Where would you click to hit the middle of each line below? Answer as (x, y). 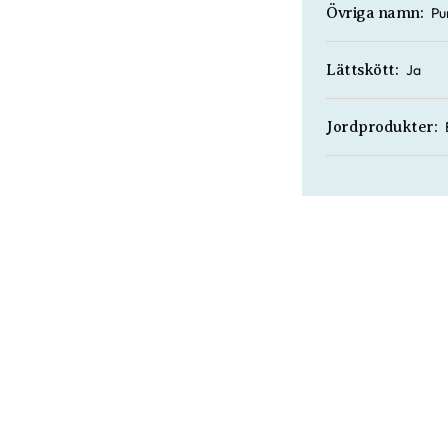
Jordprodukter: (382, 127)
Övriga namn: (375, 13)
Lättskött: (362, 70)
